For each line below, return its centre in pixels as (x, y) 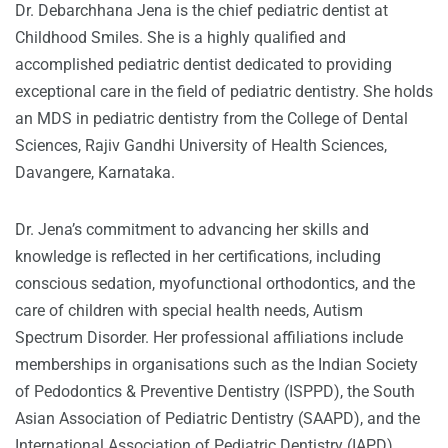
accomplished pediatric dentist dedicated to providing (203, 65)
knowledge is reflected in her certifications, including (198, 257)
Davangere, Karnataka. (95, 173)
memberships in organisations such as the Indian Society (216, 365)
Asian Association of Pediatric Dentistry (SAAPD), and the (217, 419)
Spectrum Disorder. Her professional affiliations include (209, 338)
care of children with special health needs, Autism (189, 311)
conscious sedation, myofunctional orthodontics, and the (215, 284)
